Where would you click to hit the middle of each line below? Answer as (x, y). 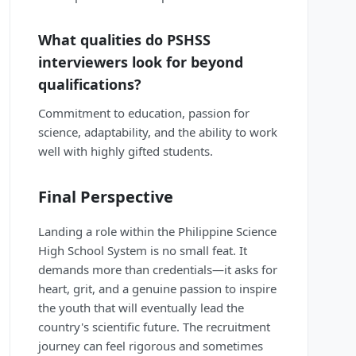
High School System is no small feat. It (143, 251)
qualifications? (90, 85)
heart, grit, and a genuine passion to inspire (157, 289)
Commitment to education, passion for (144, 113)
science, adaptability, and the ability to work (158, 132)
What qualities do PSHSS (124, 40)
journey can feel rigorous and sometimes (151, 346)
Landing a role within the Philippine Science (157, 232)
